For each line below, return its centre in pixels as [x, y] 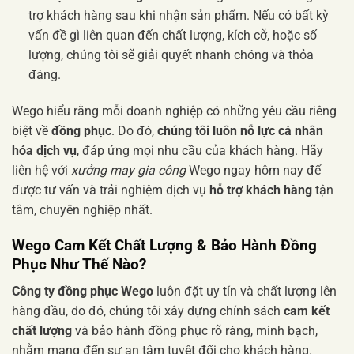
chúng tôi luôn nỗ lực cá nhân [240, 130]
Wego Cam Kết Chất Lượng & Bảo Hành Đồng [164, 245]
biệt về [32, 130]
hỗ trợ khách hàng [261, 190]
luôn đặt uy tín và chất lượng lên [245, 292]
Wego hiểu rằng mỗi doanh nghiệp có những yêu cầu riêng [174, 111]
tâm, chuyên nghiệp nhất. [82, 209]
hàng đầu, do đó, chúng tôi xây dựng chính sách [148, 311]
